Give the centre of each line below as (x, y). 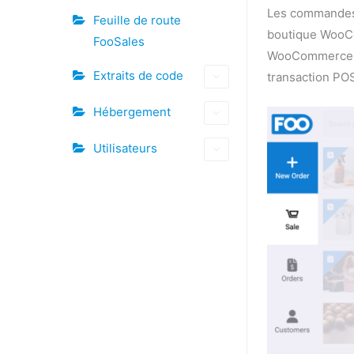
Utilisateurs (125, 148)
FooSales (119, 41)
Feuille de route (137, 20)
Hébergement (132, 112)
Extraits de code (138, 75)
